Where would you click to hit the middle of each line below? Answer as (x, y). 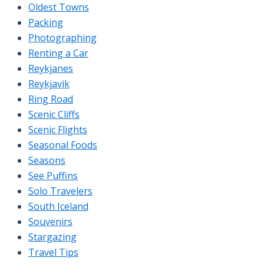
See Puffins (53, 175)
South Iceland (58, 206)
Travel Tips (53, 252)
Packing (46, 22)
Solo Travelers (60, 191)
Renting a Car (58, 53)
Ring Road (51, 99)
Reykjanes (51, 68)
